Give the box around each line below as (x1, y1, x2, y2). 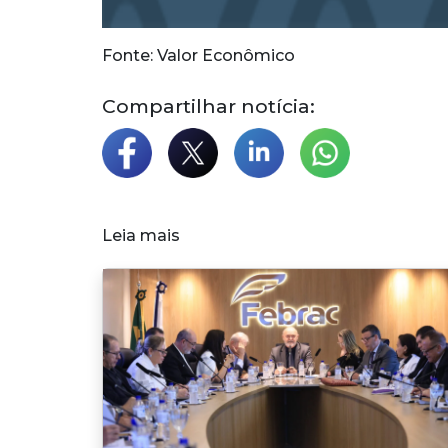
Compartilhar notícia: (102, 94, 315, 118)
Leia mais (102, 226, 180, 245)
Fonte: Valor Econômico (102, 46, 295, 65)
